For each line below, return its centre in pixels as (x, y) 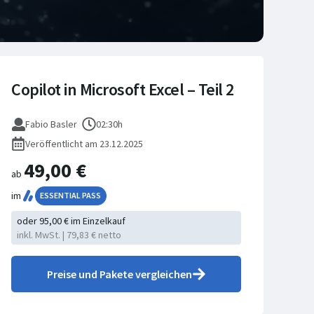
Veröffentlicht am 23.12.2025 (84, 143)
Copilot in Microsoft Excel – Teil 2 (123, 89)
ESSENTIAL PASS (71, 196)
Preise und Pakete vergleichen (119, 274)
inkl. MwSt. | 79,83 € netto (69, 234)
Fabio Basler (51, 124)
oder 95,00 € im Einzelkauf (71, 220)
